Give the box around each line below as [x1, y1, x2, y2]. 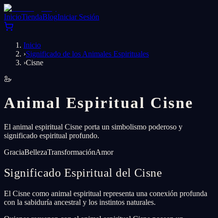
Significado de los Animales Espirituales [26, 50, 149, 58]
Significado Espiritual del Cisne [4, 166, 163, 179]
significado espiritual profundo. [4, 131, 99, 140]
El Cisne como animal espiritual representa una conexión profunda [4, 189, 207, 198]
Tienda [21, 13, 42, 21]
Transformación [47, 147, 95, 156]
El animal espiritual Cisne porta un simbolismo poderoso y [4, 122, 182, 131]
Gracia [4, 147, 24, 156]
